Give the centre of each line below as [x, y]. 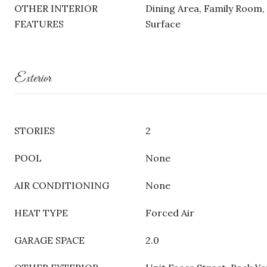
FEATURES [39, 24]
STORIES [35, 131]
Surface [163, 24]
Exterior [33, 79]
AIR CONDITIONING [62, 185]
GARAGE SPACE [49, 240]
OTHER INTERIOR [56, 8]
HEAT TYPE [41, 213]
